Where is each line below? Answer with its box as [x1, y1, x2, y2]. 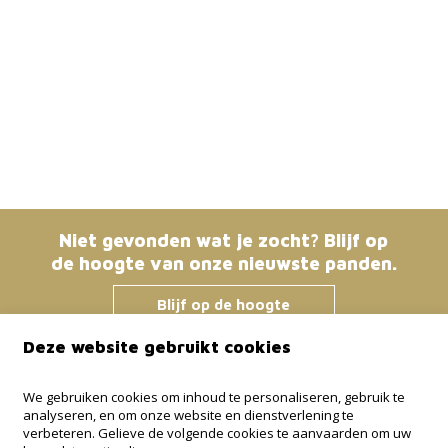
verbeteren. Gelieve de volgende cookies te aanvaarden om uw [22, 423, 411, 442]
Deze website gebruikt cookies [22, 336, 291, 357]
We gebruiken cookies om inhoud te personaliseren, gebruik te [22, 387, 405, 406]
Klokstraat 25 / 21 [61, 414, 177, 433]
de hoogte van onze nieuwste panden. [50, 253, 397, 274]
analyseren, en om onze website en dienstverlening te [22, 405, 354, 424]
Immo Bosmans [33, 378, 151, 399]
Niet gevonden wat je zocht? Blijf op [59, 230, 389, 251]
